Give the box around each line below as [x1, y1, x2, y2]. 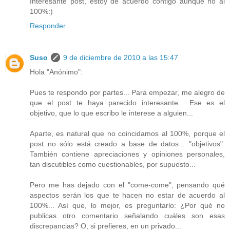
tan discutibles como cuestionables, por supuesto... [30, 160, 196, 168]
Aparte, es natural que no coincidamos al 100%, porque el [30, 129, 225, 138]
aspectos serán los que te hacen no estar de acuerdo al [30, 190, 225, 199]
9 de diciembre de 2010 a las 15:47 [63, 53, 178, 62]
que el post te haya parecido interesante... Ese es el [30, 98, 225, 107]
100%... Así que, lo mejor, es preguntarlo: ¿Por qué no [30, 201, 225, 209]
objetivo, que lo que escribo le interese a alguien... [30, 108, 193, 117]
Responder [30, 21, 66, 30]
